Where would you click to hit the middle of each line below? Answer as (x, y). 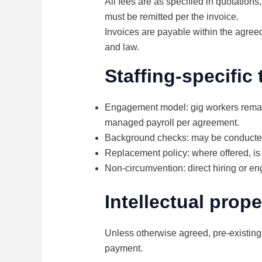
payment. (123, 249)
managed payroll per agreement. (172, 123)
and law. (122, 47)
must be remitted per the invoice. (171, 17)
